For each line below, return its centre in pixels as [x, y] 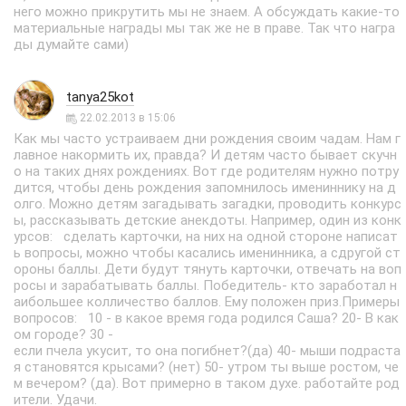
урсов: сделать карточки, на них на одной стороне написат [206, 237]
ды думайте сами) [71, 44]
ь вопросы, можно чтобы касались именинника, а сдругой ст [207, 253]
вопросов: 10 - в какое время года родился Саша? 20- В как [206, 318]
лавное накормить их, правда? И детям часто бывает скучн [205, 155]
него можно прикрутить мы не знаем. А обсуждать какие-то [207, 12]
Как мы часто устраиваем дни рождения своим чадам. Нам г [207, 139]
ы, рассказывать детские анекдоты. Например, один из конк [208, 220]
